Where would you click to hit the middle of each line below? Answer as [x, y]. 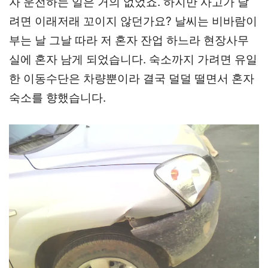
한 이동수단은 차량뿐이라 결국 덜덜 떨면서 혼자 [132, 78]
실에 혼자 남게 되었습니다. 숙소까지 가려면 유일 [133, 59]
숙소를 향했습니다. [57, 98]
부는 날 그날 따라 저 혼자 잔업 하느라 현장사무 [129, 40]
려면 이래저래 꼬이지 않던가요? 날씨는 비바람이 [133, 21]
